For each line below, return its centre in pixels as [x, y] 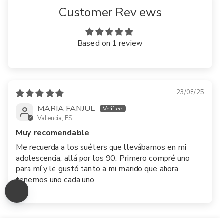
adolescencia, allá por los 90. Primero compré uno [103, 158]
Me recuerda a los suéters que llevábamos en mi [101, 147]
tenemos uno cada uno [55, 179]
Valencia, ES [55, 118]
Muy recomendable [53, 132]
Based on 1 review [110, 43]
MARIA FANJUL [66, 108]
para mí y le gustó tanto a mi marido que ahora [97, 169]
